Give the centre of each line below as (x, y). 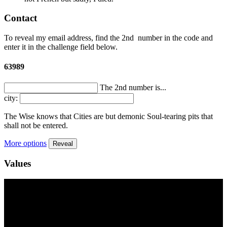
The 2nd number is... (133, 87)
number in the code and (174, 38)
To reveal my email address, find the (63, 38)
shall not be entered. (36, 125)
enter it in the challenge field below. (61, 47)
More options (25, 143)
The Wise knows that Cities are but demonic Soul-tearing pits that (108, 116)
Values (17, 164)
